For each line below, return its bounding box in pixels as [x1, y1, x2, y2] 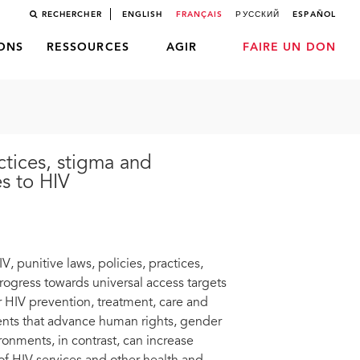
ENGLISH [121, 10, 163, 18]
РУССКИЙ [235, 10, 280, 18]
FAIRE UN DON [242, 42, 336, 53]
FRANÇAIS [175, 10, 223, 18]
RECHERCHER [41, 10, 102, 18]
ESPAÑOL [292, 10, 336, 18]
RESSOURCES [46, 42, 129, 53]
